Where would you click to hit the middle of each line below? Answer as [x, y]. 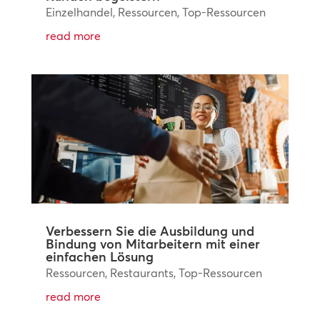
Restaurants [141, 272]
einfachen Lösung [99, 256]
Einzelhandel [79, 12]
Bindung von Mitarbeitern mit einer [152, 244]
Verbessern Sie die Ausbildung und [150, 231]
